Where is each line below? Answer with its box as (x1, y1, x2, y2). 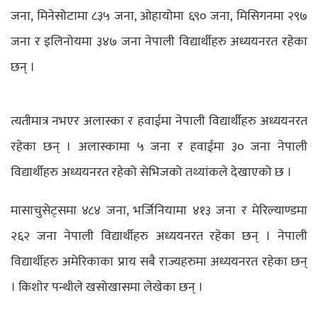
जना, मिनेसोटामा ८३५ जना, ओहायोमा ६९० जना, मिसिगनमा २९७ (11, 5, 307, 27)
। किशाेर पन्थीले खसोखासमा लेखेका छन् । (11, 277, 203, 299)
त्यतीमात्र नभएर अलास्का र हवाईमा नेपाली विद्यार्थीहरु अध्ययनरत (11, 111, 307, 133)
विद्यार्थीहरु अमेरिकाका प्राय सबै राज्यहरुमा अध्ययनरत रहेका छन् (11, 251, 307, 273)
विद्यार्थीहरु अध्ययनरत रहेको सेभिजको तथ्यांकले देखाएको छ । (11, 162, 292, 184)
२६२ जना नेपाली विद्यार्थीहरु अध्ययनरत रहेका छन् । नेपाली (11, 226, 307, 248)
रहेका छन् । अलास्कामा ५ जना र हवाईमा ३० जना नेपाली (11, 136, 307, 158)
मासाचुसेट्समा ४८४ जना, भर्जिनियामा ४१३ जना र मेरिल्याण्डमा (11, 200, 307, 222)
